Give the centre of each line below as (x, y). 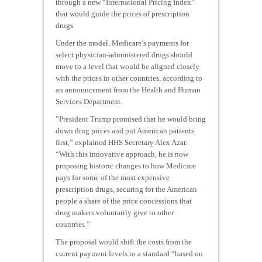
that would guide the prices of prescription (123, 13)
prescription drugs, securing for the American (126, 189)
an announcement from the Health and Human (128, 89)
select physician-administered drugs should (124, 54)
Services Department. (89, 101)
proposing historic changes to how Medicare (126, 166)
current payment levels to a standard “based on (129, 253)
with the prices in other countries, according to (129, 78)
